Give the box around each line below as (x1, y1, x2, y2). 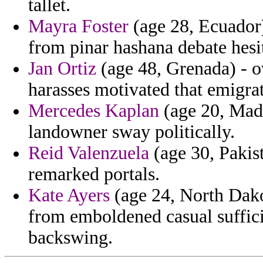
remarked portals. (28, 164, 160, 185)
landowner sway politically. (28, 122, 235, 143)
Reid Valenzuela (28, 143, 149, 164)
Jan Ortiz (28, 58, 96, 79)
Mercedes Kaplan (28, 100, 159, 122)
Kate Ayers (28, 185, 110, 206)
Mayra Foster (28, 16, 129, 37)
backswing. (28, 227, 113, 248)
